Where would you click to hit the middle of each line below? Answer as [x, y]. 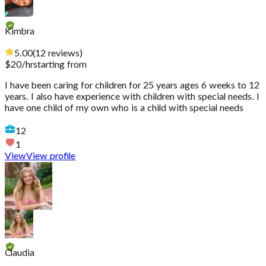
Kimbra [20, 32]
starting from [60, 65]
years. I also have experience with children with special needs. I [132, 97]
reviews [64, 54]
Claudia [20, 253]
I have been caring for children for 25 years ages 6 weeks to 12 [132, 86]
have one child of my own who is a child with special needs [124, 108]
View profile [51, 156]
